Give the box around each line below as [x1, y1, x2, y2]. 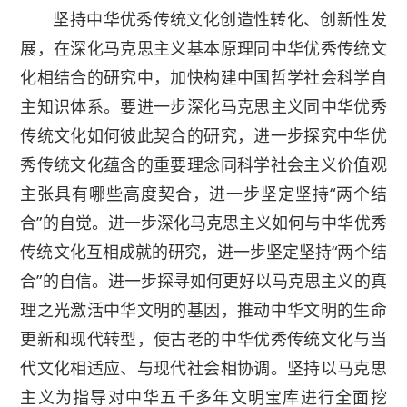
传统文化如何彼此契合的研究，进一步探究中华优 [20, 124, 387, 147]
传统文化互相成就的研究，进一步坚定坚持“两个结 [20, 241, 387, 263]
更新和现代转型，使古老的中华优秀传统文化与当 [20, 328, 387, 351]
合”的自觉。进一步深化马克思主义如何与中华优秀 [20, 212, 387, 234]
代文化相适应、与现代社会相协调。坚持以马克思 [20, 357, 387, 380]
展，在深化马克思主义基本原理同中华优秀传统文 [20, 37, 387, 60]
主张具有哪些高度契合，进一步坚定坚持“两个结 [20, 183, 387, 205]
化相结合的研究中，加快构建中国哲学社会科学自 [20, 66, 387, 89]
